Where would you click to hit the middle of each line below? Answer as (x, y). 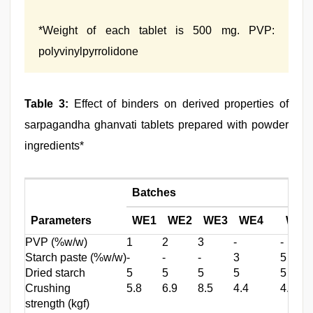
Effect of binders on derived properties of (178, 104)
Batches (154, 192)
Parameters (61, 220)
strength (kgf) (57, 304)
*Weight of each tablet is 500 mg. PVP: (156, 30)
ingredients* (54, 146)
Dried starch (55, 273)
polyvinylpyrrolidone (88, 51)
